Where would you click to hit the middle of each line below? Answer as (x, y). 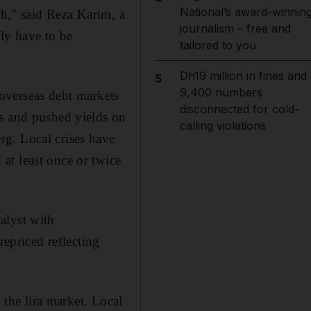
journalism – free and (235, 28)
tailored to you (218, 45)
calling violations (222, 126)
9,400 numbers (221, 92)
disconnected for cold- (239, 109)
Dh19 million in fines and (243, 76)
